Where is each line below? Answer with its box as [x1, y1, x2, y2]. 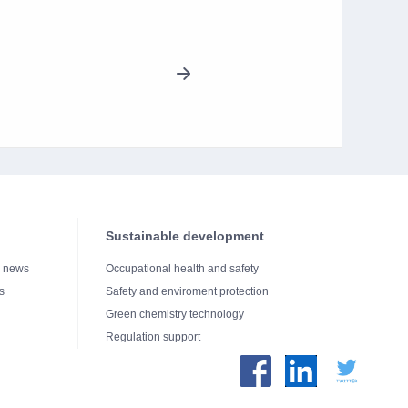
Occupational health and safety [106, 261, 259, 275]
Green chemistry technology [106, 307, 244, 321]
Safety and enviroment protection [106, 284, 269, 298]
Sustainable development [106, 228, 264, 243]
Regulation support [106, 330, 200, 343]
